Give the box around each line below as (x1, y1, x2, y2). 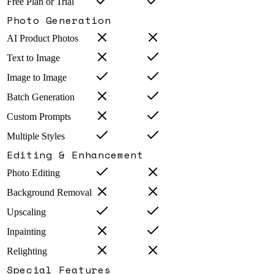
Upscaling (7, 207, 46, 218)
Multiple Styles (7, 131, 65, 142)
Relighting (7, 246, 47, 257)
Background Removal (7, 187, 92, 198)
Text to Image (7, 53, 60, 64)
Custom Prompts (7, 111, 71, 122)
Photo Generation (7, 13, 111, 28)
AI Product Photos (7, 33, 78, 44)
